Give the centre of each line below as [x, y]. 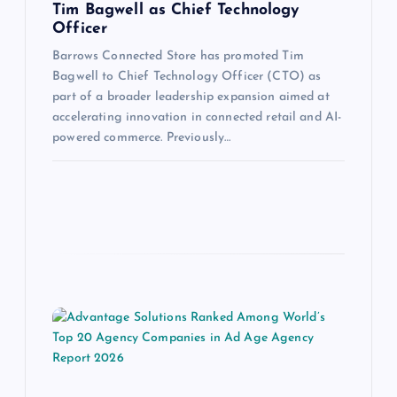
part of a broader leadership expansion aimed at [191, 97]
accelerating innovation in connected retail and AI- [197, 118]
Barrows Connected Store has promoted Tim [178, 57]
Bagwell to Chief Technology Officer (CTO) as [187, 77]
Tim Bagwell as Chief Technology [176, 11]
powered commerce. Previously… [142, 138]
